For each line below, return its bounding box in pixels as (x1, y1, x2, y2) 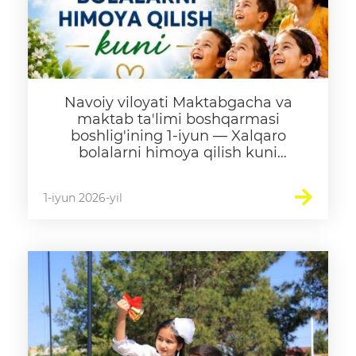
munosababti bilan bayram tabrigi (55, 161, 301, 178)
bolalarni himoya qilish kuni (79, 144, 277, 161)
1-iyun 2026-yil (44, 191, 122, 205)
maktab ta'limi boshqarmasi (76, 110, 280, 128)
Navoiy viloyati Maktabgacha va (64, 94, 292, 111)
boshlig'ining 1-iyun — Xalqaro (70, 127, 286, 145)
